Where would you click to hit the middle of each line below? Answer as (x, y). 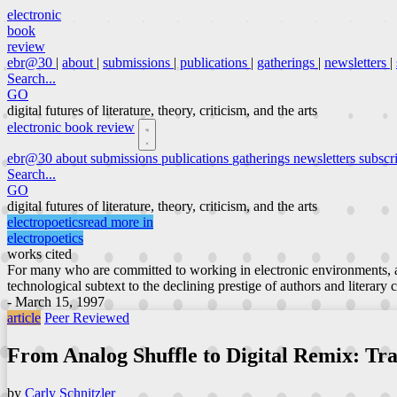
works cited (39, 254)
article (24, 318)
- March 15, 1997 (56, 302)
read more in (118, 222)
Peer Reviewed (87, 318)
